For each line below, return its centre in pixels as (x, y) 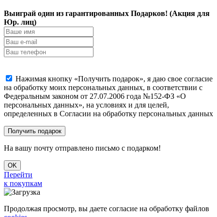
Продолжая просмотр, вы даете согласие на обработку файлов (107, 208)
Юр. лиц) (20, 22)
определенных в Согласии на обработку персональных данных (108, 113)
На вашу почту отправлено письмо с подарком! (82, 148)
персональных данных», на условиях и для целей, (86, 105)
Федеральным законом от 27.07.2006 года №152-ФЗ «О (95, 96)
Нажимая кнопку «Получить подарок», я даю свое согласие (114, 78)
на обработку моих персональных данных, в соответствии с (103, 87)
